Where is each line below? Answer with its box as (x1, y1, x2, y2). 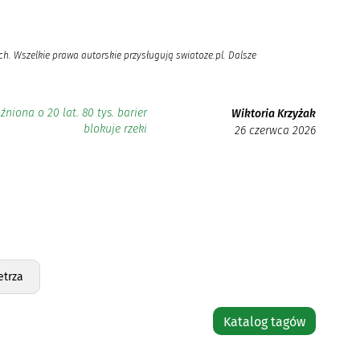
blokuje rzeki (84, 121, 148, 136)
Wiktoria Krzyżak (231, 106, 317, 121)
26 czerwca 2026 (235, 123, 317, 137)
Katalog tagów (223, 313, 306, 329)
